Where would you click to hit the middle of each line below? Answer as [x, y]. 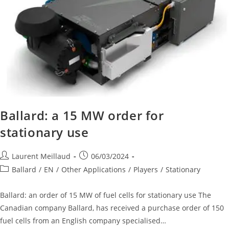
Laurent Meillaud [41, 156]
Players [146, 169]
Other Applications [94, 169]
